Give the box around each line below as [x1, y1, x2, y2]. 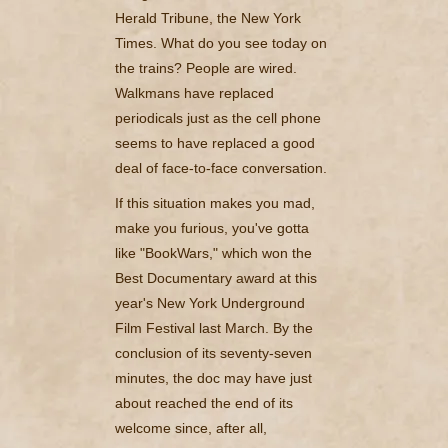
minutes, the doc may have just [115, 369, 312, 386]
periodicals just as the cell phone [115, 109, 321, 126]
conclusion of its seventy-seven [115, 344, 312, 361]
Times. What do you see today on [115, 34, 327, 51]
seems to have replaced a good [115, 134, 315, 151]
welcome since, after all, [115, 419, 267, 436]
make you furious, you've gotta [115, 219, 309, 236]
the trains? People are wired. [115, 59, 297, 76]
